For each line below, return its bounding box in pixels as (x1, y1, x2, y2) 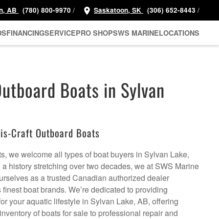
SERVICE (44, 27, 76, 38)
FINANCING (6, 27, 44, 38)
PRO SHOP (76, 27, 113, 38)
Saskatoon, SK (94, 5, 143, 15)
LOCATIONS (159, 27, 199, 38)
